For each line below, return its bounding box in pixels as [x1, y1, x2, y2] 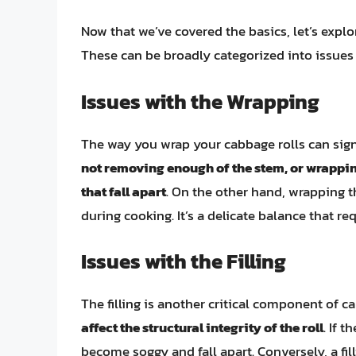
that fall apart [81, 180, 166, 202]
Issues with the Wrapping [81, 85, 319, 117]
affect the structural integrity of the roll [81, 317, 323, 339]
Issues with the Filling [81, 246, 286, 277]
